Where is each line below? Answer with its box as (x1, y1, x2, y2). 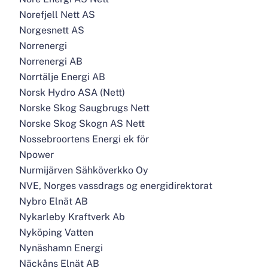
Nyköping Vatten (19, 227, 93, 238)
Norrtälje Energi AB (19, 71, 105, 83)
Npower (19, 149, 54, 160)
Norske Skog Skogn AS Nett (19, 118, 145, 129)
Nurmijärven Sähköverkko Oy (19, 165, 148, 176)
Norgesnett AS (19, 25, 84, 36)
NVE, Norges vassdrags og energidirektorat (19, 180, 212, 191)
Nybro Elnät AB (19, 196, 88, 207)
